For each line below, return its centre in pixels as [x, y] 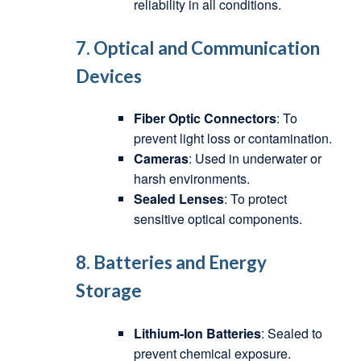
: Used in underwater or [255, 159]
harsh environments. [191, 179]
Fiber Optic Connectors [205, 118]
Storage [108, 291]
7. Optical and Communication [197, 48]
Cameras [161, 159]
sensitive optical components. [218, 219]
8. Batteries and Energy [171, 263]
